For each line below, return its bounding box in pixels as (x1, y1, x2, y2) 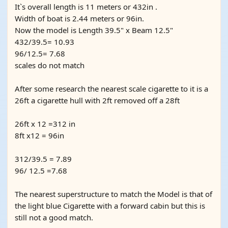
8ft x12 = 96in (15, 130, 64, 140)
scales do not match (15, 60, 84, 70)
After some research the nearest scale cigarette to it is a (15, 83, 208, 94)
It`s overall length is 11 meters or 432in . (15, 2, 157, 12)
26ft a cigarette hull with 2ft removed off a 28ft (15, 95, 180, 105)
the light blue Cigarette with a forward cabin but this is (15, 201, 205, 211)
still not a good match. (15, 212, 93, 222)
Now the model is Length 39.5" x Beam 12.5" (15, 25, 173, 35)
